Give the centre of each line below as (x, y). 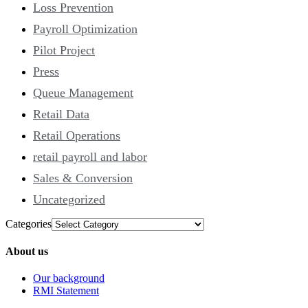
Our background (69, 278)
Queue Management (83, 92)
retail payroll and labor (90, 156)
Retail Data (61, 114)
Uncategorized (69, 199)
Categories (29, 223)
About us (27, 252)
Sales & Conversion (83, 178)
